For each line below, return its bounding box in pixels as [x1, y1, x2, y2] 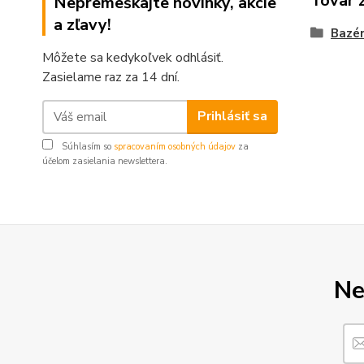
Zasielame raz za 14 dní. [42, 67, 180, 86]
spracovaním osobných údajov [114, 140, 236, 153]
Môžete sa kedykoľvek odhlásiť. [42, 48, 223, 67]
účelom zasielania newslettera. [42, 154, 167, 167]
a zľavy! [54, 13, 111, 36]
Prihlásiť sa [197, 107, 267, 126]
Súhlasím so [59, 140, 114, 153]
